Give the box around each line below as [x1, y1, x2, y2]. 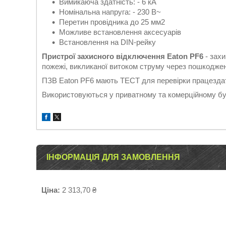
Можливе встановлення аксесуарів [59, 28, 181, 36]
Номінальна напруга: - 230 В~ [59, 8, 161, 16]
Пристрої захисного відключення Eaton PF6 [42, 52, 203, 61]
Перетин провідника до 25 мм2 [59, 18, 165, 26]
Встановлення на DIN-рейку [59, 38, 156, 46]
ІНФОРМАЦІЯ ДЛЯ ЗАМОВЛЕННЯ [46, 153, 180, 161]
